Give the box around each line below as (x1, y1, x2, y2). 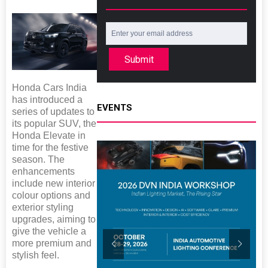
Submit (124, 53, 154, 65)
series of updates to (12, 106, 95, 117)
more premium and (12, 237, 92, 248)
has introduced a (12, 94, 83, 105)
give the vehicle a (12, 226, 86, 236)
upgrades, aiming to (12, 214, 96, 224)
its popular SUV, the (12, 118, 96, 129)
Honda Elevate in (12, 130, 86, 141)
